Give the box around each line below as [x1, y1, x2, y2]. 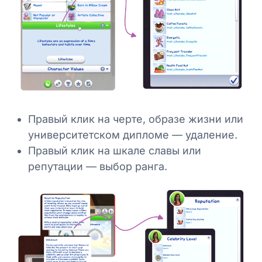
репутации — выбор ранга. [28, 160, 167, 173]
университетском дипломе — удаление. [28, 129, 237, 142]
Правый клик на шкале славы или [28, 144, 201, 157]
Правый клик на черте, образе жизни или [28, 113, 243, 126]
